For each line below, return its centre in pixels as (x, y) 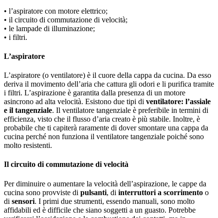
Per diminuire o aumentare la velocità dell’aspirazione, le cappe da (105, 183)
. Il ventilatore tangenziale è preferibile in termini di (130, 110)
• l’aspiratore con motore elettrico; (56, 11)
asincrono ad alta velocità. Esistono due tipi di (75, 102)
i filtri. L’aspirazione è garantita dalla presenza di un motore (95, 93)
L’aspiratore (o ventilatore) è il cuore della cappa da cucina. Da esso (108, 75)
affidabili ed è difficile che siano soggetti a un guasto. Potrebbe (100, 210)
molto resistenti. (28, 145)
